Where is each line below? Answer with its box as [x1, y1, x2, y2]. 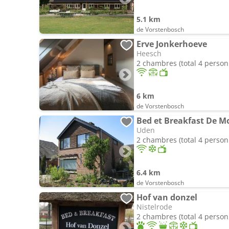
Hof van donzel [136, 192, 197, 203]
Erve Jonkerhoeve [136, 38, 207, 50]
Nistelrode [136, 202, 172, 212]
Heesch [136, 49, 162, 58]
